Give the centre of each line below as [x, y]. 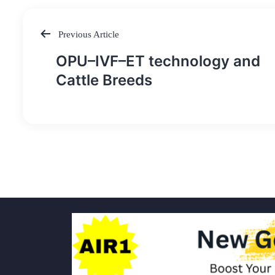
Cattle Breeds [104, 80]
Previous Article [87, 34]
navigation [72, 75]
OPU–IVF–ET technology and [158, 61]
